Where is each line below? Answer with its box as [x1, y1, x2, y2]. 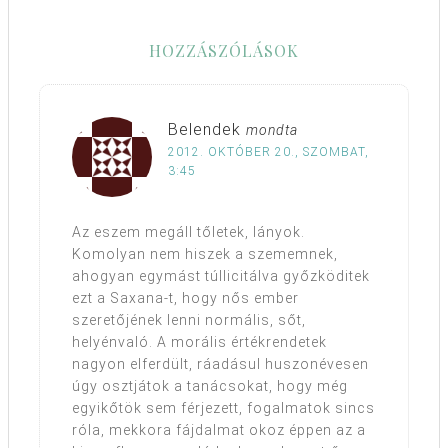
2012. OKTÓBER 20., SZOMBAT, [168, 145, 369, 160]
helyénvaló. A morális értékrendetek [72, 334, 327, 351]
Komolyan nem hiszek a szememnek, [72, 246, 338, 263]
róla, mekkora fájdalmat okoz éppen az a [72, 422, 366, 439]
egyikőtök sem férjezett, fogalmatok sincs [72, 400, 375, 417]
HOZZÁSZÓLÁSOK [149, 40, 299, 62]
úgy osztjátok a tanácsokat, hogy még [72, 378, 348, 395]
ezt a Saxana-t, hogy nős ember [72, 290, 299, 307]
